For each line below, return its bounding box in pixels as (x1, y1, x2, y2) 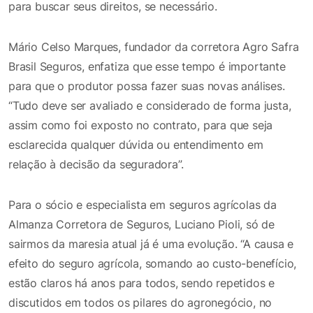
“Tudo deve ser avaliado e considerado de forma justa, (8, 98, 291, 112)
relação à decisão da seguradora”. (8, 156, 184, 171)
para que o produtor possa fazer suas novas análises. (8, 78, 285, 93)
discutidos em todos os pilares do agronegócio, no (8, 295, 272, 310)
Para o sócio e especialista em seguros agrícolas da (8, 197, 277, 212)
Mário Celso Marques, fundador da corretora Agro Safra (8, 39, 299, 54)
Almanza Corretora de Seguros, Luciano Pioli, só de (8, 217, 275, 231)
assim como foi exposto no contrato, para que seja (8, 117, 273, 132)
